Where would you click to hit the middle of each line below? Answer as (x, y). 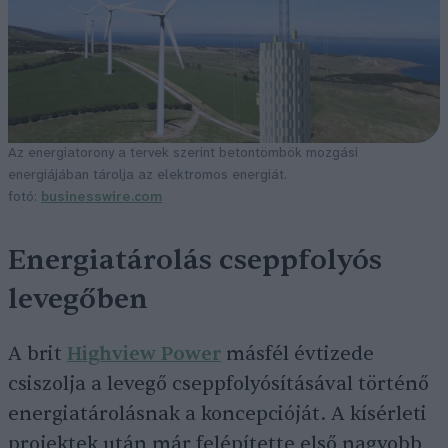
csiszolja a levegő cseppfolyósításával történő (218, 384)
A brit (37, 354)
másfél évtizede (297, 354)
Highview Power (144, 354)
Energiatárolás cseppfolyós (195, 260)
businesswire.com (101, 197)
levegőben (78, 299)
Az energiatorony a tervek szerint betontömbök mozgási (183, 153)
